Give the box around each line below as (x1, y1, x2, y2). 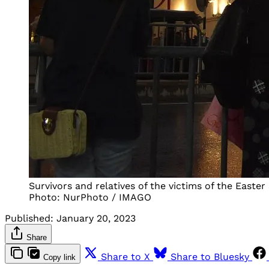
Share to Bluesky (171, 250, 249, 262)
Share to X (101, 250, 150, 262)
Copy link (43, 252, 76, 262)
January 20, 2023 (56, 212, 136, 224)
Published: (5, 212, 53, 224)
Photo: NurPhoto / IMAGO (29, 191, 151, 203)
